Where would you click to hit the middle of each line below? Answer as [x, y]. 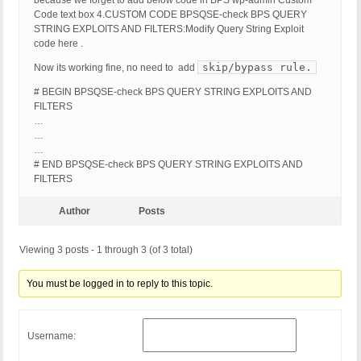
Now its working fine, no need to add [116, 68]
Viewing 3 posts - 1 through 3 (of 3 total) [106, 250]
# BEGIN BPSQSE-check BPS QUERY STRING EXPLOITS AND [173, 92]
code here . [58, 44]
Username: [52, 336]
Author [74, 212]
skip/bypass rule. [257, 68]
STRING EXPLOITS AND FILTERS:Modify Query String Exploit [169, 29]
